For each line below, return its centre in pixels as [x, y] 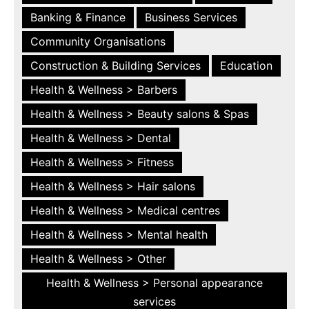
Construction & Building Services [116, 65]
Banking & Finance [78, 17]
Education [246, 65]
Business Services [191, 17]
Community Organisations [98, 41]
